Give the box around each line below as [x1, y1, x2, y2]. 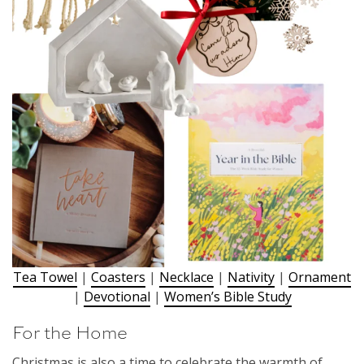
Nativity [227, 268, 275, 287]
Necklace [159, 268, 214, 287]
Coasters [91, 268, 145, 287]
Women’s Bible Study [163, 288, 292, 306]
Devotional [83, 288, 150, 306]
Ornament [288, 268, 351, 287]
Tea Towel [13, 268, 77, 287]
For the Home [12, 318, 128, 345]
